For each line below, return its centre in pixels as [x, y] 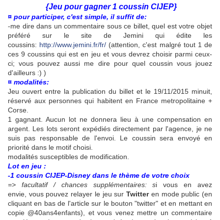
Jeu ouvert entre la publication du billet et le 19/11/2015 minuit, [110, 92]
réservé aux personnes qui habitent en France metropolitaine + [110, 101]
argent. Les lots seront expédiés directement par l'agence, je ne [110, 129]
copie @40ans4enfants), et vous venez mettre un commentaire [110, 213]
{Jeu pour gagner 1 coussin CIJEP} [111, 7]
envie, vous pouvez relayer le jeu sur [67, 194]
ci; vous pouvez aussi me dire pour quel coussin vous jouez [110, 64]
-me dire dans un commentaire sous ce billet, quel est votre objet [110, 26]
